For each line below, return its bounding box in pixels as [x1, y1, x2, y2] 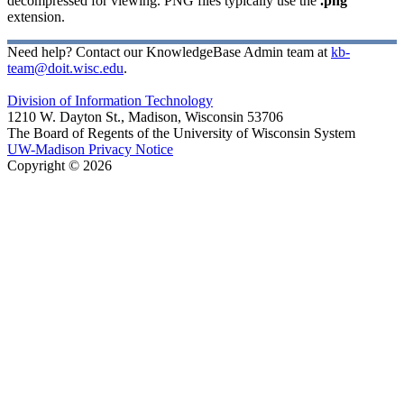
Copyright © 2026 [7, 157, 112, 173]
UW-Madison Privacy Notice [7, 141, 173, 157]
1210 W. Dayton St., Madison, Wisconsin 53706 [7, 108, 283, 124]
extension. [7, 8, 65, 24]
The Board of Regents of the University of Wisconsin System [7, 124, 355, 141]
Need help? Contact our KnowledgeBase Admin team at [7, 43, 331, 60]
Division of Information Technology [7, 92, 213, 108]
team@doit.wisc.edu [7, 60, 124, 76]
